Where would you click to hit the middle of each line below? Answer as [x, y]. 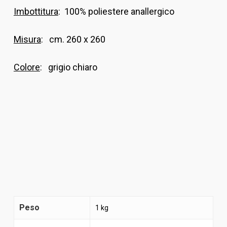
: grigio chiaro [68, 67]
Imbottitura [36, 11]
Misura [27, 39]
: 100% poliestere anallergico [116, 11]
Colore [27, 67]
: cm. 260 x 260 [73, 39]
